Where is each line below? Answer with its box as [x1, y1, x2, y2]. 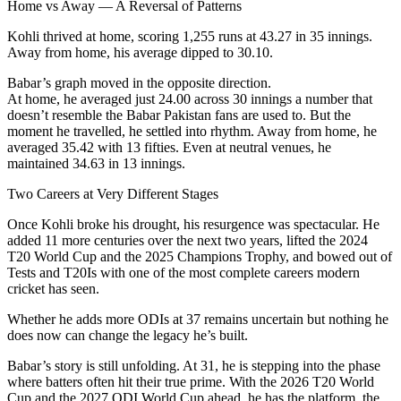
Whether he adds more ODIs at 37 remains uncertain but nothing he [7, 311, 388, 328]
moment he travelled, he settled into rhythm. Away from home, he [7, 124, 377, 140]
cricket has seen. [7, 281, 99, 297]
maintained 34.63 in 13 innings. [7, 156, 185, 172]
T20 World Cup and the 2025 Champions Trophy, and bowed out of [7, 249, 392, 265]
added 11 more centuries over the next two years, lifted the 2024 [7, 233, 368, 249]
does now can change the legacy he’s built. [7, 328, 248, 344]
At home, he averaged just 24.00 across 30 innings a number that [7, 91, 372, 107]
